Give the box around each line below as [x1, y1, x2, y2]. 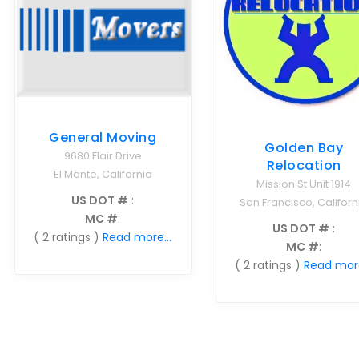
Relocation [266, 155, 341, 175]
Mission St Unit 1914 [256, 175, 352, 192]
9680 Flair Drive [63, 148, 142, 164]
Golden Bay [264, 138, 344, 157]
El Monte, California [53, 167, 152, 183]
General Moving [49, 128, 157, 147]
